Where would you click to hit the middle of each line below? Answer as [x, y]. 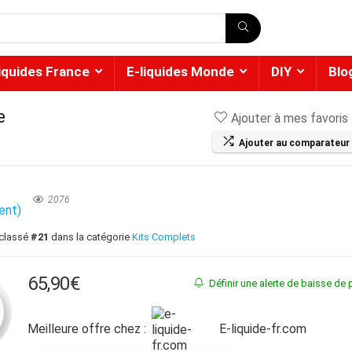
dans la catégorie [91, 237]
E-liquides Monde [180, 71]
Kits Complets [164, 237]
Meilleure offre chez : [87, 329]
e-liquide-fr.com [267, 329]
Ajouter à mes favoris [290, 119]
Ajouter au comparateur [294, 143]
